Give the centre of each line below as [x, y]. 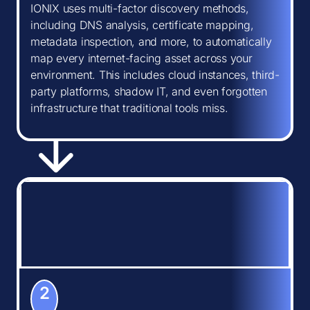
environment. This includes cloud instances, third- [155, 75]
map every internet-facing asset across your [142, 58]
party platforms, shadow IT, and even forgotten [149, 91]
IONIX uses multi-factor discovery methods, [140, 8]
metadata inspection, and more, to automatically [151, 42]
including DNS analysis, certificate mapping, [142, 25]
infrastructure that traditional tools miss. [129, 108]
